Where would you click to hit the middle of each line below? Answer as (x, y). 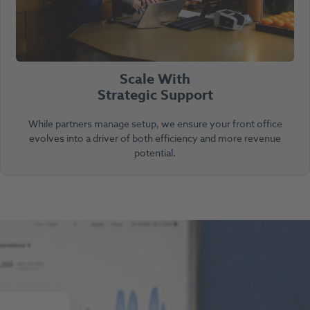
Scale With (155, 79)
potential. (155, 153)
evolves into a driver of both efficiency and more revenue (155, 138)
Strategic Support (155, 95)
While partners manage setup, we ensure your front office (155, 124)
